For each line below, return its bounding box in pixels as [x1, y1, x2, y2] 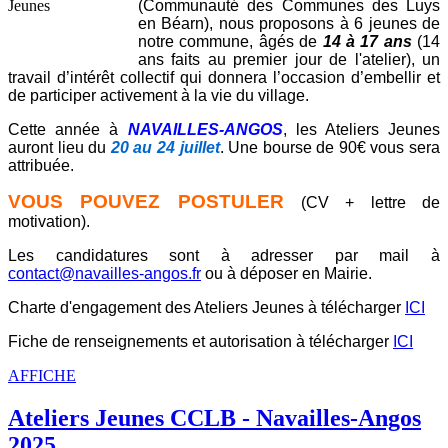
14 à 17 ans [322, 32, 412, 50]
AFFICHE [8, 366, 76, 384]
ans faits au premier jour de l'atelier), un [138, 50, 440, 68]
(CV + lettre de [301, 193, 440, 211]
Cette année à [8, 120, 128, 138]
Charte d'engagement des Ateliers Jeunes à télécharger [8, 298, 405, 316]
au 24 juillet [133, 138, 220, 156]
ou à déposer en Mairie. [201, 264, 372, 282]
